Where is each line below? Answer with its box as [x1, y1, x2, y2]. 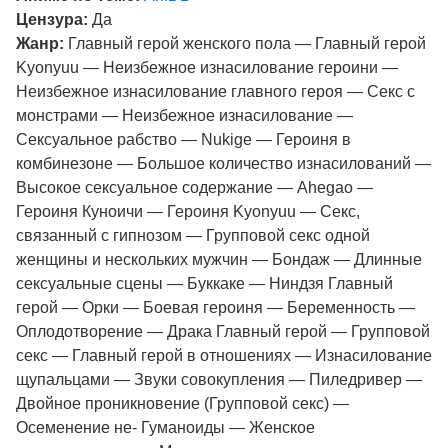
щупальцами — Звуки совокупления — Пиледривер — [16, 371, 422, 388]
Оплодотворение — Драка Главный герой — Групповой [16, 323, 430, 340]
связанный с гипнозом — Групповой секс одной [16, 227, 370, 244]
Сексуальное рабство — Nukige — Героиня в [16, 131, 351, 148]
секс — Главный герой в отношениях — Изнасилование [16, 347, 432, 364]
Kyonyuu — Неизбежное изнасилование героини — [16, 59, 398, 76]
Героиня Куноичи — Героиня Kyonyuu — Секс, [16, 203, 360, 220]
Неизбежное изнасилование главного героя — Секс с [16, 83, 415, 100]
